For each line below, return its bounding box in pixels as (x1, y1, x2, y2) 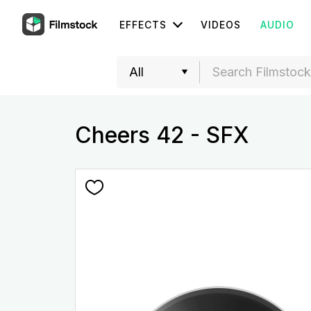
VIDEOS (201, 19, 241, 31)
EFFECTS (119, 19, 167, 31)
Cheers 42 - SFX (74, 121, 249, 149)
